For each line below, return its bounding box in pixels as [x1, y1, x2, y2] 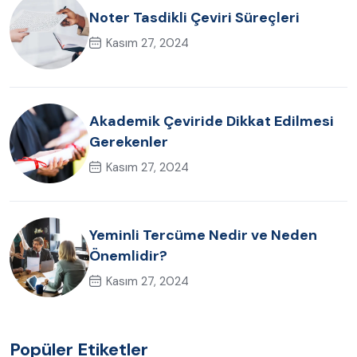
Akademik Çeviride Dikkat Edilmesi [89, 111, 334, 131]
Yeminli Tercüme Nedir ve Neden [89, 225, 317, 245]
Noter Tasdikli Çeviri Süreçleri [89, 7, 300, 27]
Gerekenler [89, 131, 168, 151]
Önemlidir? [89, 245, 167, 265]
